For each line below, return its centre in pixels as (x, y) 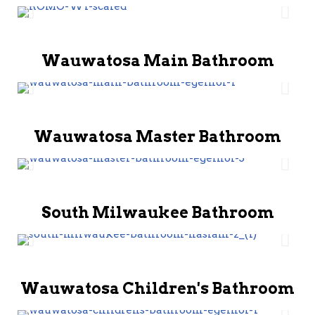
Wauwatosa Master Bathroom (157, 136)
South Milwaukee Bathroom (157, 212)
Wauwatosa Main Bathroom (157, 60)
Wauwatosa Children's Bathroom (157, 288)
